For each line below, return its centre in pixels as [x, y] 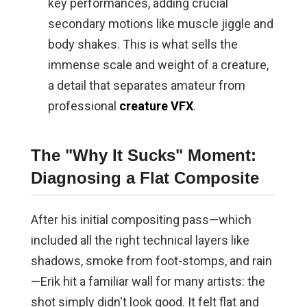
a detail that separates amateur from [146, 86]
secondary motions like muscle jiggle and [160, 24]
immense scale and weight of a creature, [158, 65]
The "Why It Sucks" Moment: [143, 156]
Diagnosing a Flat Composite [145, 178]
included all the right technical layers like [140, 241]
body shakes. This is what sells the [143, 45]
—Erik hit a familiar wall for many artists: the [148, 282]
